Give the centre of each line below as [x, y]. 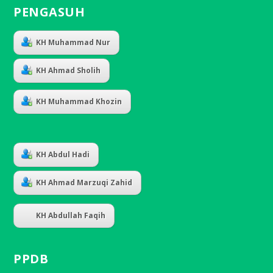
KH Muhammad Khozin [79, 102]
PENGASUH [49, 12]
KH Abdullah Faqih [71, 216]
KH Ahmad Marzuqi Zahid [84, 183]
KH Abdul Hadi [63, 155]
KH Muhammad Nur [73, 43]
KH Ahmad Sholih [69, 71]
